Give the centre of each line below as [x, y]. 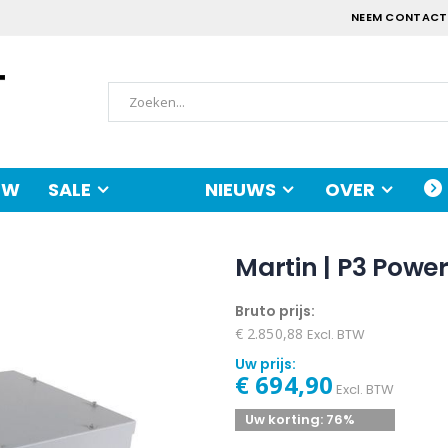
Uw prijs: [266, 364]
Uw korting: [286, 420]
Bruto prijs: [275, 311]
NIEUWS [240, 189]
